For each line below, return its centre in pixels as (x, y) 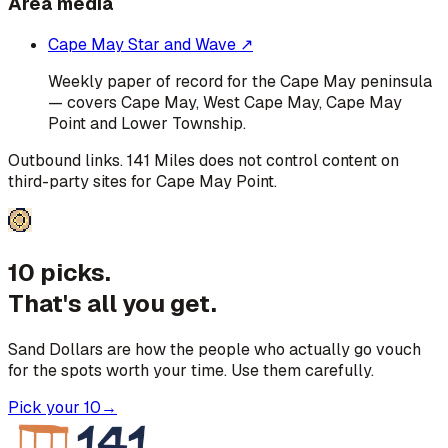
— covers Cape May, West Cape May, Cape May (225, 103)
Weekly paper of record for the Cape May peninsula (240, 82)
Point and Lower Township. (147, 124)
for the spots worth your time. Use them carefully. (191, 371)
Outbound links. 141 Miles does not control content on (203, 161)
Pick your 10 (54, 408)
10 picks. (59, 273)
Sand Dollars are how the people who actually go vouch (214, 350)
